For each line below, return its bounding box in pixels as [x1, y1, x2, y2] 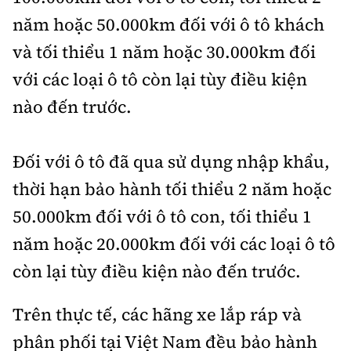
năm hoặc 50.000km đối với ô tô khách [13, 13, 324, 37]
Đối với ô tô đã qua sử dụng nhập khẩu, [13, 150, 330, 174]
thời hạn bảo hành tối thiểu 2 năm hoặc [13, 177, 331, 201]
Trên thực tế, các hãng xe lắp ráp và [13, 302, 302, 327]
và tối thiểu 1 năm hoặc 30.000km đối [13, 40, 316, 64]
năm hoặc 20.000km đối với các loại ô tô [13, 232, 335, 256]
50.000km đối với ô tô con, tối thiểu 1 [13, 204, 312, 229]
